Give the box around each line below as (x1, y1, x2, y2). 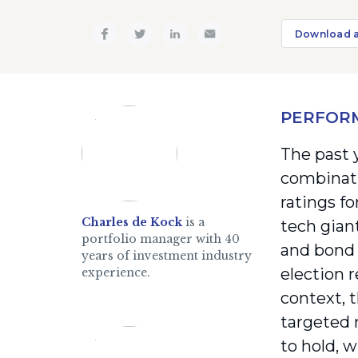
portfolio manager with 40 (82, 232, 240, 246)
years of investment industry (82, 249, 252, 263)
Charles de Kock (82, 215, 182, 229)
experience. (82, 265, 150, 280)
